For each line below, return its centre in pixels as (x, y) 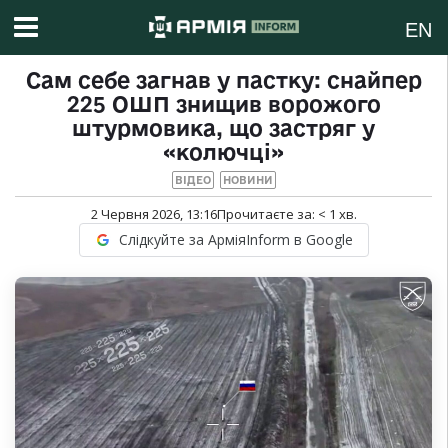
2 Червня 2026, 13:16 (153, 214)
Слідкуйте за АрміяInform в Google (235, 240)
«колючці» (223, 152)
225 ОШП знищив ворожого (223, 104)
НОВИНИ (247, 180)
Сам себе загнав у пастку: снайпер (223, 80)
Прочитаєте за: (267, 214)
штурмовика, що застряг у (223, 128)
